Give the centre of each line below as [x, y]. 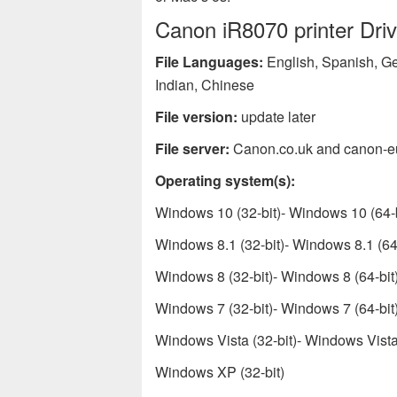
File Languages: [209, 62]
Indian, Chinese [205, 85]
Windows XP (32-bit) [220, 372]
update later [276, 117]
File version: [196, 117]
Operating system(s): [225, 180]
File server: [192, 148]
